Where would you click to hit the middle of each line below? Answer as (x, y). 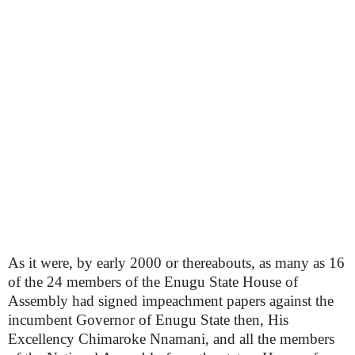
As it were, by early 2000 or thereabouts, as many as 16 (176, 263)
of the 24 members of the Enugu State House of (153, 282)
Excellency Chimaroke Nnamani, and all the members (171, 339)
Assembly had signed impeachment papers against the (171, 301)
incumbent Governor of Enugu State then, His (148, 320)
